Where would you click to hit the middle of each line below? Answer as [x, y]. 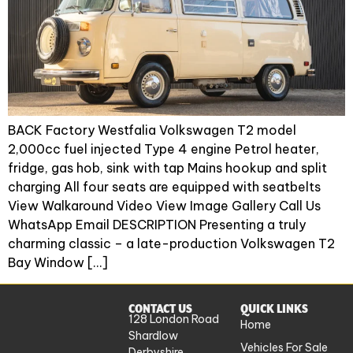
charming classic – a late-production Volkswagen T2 [171, 244]
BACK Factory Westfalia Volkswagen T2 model [152, 130]
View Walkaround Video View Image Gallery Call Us [164, 206]
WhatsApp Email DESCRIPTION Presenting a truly [157, 225]
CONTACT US [160, 308]
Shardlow [153, 335]
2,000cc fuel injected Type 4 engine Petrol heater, [163, 149]
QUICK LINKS [275, 308]
